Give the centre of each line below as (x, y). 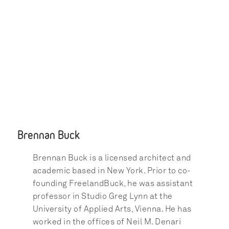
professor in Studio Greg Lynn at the (102, 196)
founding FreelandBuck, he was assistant (113, 184)
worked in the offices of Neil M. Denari (107, 222)
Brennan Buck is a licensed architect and (112, 158)
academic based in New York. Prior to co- (112, 171)
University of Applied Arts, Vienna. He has (112, 209)
